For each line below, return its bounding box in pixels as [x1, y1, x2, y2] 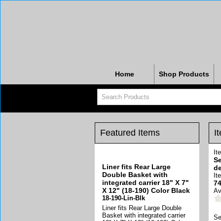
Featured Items [100, 128, 160, 138]
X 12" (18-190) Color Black [102, 186, 190, 194]
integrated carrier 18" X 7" [102, 179, 189, 186]
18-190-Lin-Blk [102, 194, 145, 202]
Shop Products [159, 70, 209, 78]
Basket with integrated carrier [102, 212, 185, 219]
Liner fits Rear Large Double [102, 204, 182, 212]
